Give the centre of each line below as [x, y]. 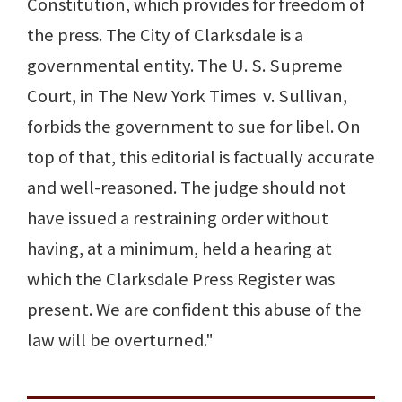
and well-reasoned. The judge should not [187, 188]
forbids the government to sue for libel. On [194, 127]
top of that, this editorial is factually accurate [201, 157]
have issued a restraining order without [178, 218]
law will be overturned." [120, 341]
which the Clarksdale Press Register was [181, 280]
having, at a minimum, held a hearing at [179, 249]
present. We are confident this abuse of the [194, 310]
